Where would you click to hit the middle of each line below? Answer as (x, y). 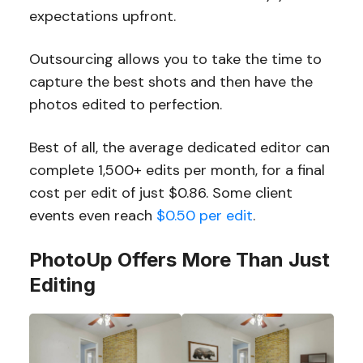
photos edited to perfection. (127, 104)
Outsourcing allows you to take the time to (175, 59)
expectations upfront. (102, 16)
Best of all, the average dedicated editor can (179, 147)
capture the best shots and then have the (171, 81)
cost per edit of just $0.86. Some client (160, 192)
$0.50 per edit (204, 215)
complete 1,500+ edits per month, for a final (177, 170)
